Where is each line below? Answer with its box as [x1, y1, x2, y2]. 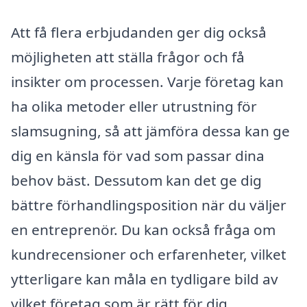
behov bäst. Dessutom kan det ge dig [11, 171, 262, 190]
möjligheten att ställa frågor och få [11, 47, 245, 66]
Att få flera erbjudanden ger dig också [11, 23, 267, 42]
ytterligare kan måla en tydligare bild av [11, 269, 278, 288]
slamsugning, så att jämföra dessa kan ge [11, 121, 290, 140]
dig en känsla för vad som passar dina [11, 146, 265, 165]
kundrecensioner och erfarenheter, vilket [11, 245, 286, 264]
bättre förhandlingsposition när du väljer [11, 195, 286, 214]
